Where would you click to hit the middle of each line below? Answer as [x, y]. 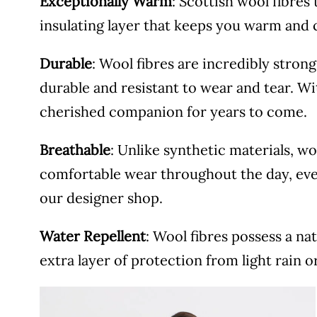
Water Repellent [93, 236]
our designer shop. [101, 198]
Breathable [75, 150]
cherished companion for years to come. [173, 111]
